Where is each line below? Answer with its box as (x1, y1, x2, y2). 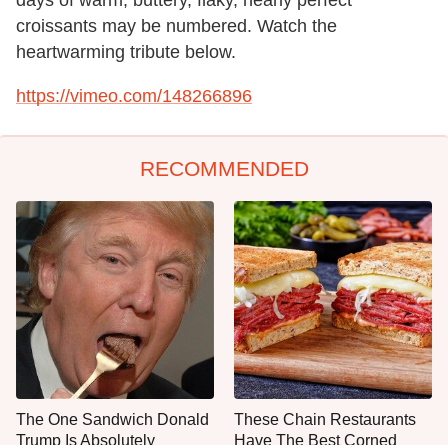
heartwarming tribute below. (16, 41, 236, 62)
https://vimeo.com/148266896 (16, 85, 252, 106)
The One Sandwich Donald (16, 410, 209, 428)
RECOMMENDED (139, 156, 309, 180)
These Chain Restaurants (234, 410, 416, 428)
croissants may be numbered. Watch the (16, 15, 337, 36)
